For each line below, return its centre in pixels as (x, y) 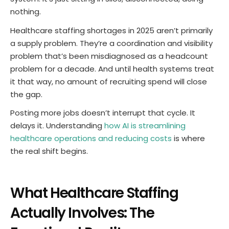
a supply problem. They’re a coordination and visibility (111, 43)
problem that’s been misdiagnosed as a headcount (109, 56)
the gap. (26, 94)
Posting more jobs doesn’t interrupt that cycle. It (103, 112)
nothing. (26, 12)
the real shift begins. (49, 151)
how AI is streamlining (144, 125)
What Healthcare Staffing (94, 193)
